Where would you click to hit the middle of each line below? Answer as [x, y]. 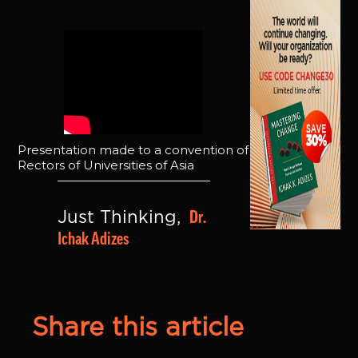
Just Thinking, [122, 218]
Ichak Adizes [93, 239]
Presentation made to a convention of [133, 149]
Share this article [137, 328]
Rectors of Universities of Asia [106, 165]
